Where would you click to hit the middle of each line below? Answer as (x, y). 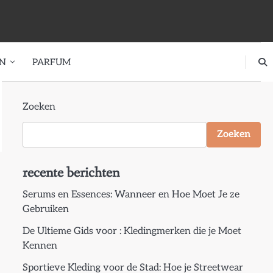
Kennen (40, 246)
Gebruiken (45, 209)
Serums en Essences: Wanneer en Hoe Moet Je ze (131, 195)
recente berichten (71, 173)
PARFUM (51, 62)
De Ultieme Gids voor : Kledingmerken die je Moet (132, 231)
